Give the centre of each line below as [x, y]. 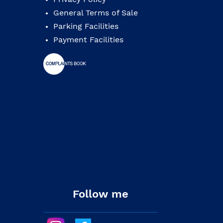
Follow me [101, 194]
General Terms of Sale [96, 13]
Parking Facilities [86, 26]
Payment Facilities [88, 40]
